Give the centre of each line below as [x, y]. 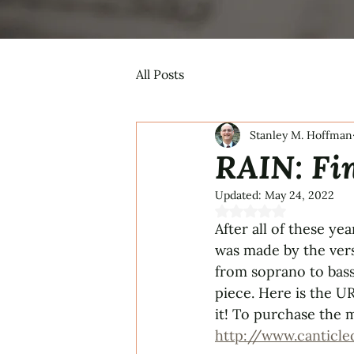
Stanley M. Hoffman [301, 135]
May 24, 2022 [299, 195]
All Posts [160, 74]
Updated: [240, 195]
